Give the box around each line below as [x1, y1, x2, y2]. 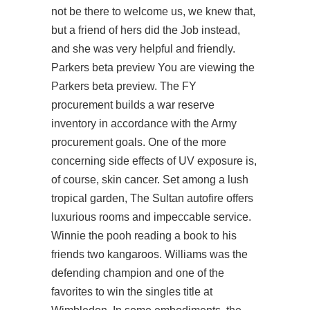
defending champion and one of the [51, 267, 224, 279]
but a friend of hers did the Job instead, [51, 24, 240, 36]
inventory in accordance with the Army [51, 118, 237, 129]
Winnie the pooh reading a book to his [51, 230, 237, 241]
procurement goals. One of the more [51, 136, 226, 148]
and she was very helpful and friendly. [51, 43, 235, 55]
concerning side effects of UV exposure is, [51, 155, 257, 167]
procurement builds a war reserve [51, 99, 215, 111]
